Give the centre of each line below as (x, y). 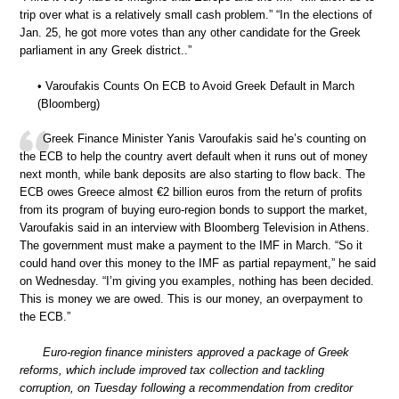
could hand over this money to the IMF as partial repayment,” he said (198, 264)
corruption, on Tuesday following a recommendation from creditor (186, 387)
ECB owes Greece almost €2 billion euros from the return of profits (191, 192)
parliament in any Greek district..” (106, 51)
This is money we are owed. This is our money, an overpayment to (191, 299)
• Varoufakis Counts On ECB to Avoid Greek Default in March (196, 85)
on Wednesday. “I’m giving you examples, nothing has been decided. (197, 281)
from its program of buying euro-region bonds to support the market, (194, 210)
